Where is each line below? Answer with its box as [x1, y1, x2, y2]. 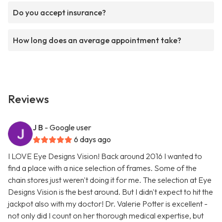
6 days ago [74, 134, 111, 145]
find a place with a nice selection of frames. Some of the [8, 163, 197, 173]
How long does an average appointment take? [13, 35, 181, 46]
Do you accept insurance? [13, 7, 106, 18]
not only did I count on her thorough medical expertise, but [8, 211, 204, 221]
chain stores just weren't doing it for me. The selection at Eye [8, 175, 212, 185]
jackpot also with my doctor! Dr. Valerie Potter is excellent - [8, 199, 208, 209]
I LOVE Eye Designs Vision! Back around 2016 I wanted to [8, 151, 202, 162]
